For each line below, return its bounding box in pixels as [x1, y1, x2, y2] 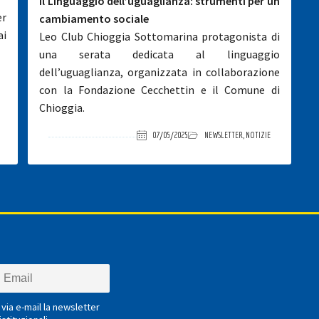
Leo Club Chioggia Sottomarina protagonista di [39, 29, 280, 43]
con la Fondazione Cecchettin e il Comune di [39, 83, 280, 97]
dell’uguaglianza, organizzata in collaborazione [39, 65, 280, 79]
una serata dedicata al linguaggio [39, 47, 280, 61]
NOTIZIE [245, 130, 271, 140]
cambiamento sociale [39, 11, 150, 26]
